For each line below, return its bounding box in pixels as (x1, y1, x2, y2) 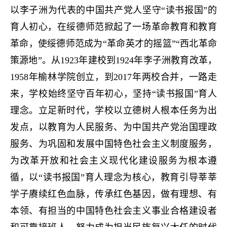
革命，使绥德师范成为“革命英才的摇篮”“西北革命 (10, 39, 217, 49)
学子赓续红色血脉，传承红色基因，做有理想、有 (10, 189, 217, 199)
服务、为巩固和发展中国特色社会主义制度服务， (10, 139, 217, 149)
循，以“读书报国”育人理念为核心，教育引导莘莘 (10, 172, 217, 182)
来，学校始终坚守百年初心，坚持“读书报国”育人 (10, 89, 217, 99)
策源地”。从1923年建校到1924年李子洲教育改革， (10, 55, 217, 65)
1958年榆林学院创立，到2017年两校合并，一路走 (10, 72, 217, 82)
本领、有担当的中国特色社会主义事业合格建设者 (10, 206, 217, 216)
